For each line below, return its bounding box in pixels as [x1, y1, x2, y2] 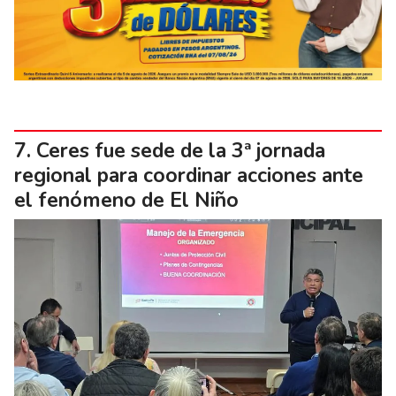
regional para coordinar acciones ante [14, 161, 363, 189]
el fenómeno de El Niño [14, 186, 239, 214]
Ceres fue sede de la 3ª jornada [36, 136, 325, 164]
